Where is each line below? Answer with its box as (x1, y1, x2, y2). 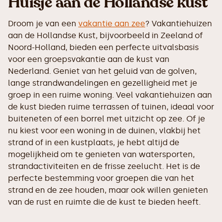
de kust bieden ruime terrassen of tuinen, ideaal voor (8, 102, 214, 112)
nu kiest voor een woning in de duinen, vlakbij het (8, 126, 201, 136)
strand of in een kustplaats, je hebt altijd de (8, 138, 179, 148)
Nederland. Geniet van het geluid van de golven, (8, 66, 197, 76)
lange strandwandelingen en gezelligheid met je (8, 78, 197, 88)
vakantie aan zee (78, 19, 145, 29)
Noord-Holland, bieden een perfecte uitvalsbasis (8, 43, 199, 53)
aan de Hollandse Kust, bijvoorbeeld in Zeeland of (8, 31, 203, 41)
